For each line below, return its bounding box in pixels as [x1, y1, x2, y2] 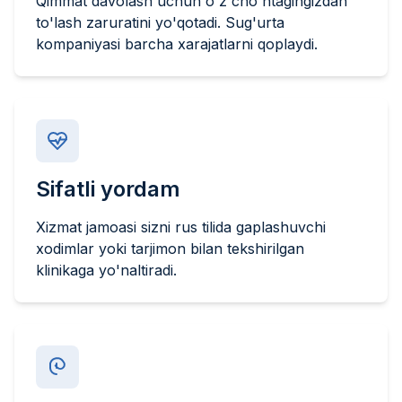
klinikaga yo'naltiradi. [36, 260, 177, 279]
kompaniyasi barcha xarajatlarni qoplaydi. [36, 34, 318, 53]
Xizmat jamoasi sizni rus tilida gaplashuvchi [36, 217, 326, 236]
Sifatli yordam [36, 175, 180, 202]
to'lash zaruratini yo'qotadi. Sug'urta [36, 13, 284, 31]
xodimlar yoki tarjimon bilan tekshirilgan [36, 239, 304, 258]
